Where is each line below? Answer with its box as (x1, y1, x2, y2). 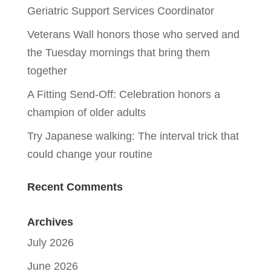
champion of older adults (27, 106, 146, 119)
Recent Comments (27, 180, 123, 193)
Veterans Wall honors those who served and (27, 28, 240, 41)
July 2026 (27, 236, 74, 249)
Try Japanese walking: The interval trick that (27, 129, 239, 142)
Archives (27, 215, 73, 228)
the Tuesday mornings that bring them (27, 46, 210, 59)
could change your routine (27, 148, 152, 160)
